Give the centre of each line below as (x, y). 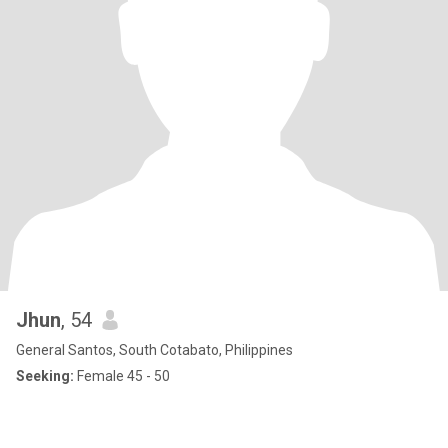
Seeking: (45, 376)
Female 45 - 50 (122, 376)
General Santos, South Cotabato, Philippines (154, 350)
